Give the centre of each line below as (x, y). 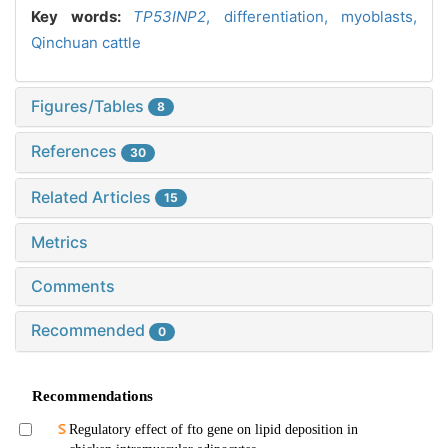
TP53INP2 (169, 16)
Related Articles (93, 196)
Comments (73, 286)
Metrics (59, 242)
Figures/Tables (89, 105)
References (76, 151)
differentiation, (282, 16)
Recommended (90, 330)
